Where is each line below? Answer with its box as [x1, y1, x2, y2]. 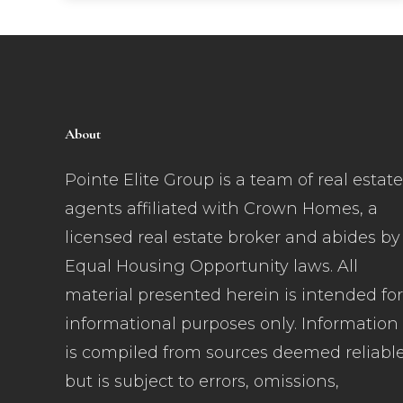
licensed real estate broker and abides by [65, 227, 400, 247]
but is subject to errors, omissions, [65, 371, 339, 391]
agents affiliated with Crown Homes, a [65, 198, 378, 219]
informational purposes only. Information [65, 313, 399, 334]
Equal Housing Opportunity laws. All [65, 255, 358, 276]
